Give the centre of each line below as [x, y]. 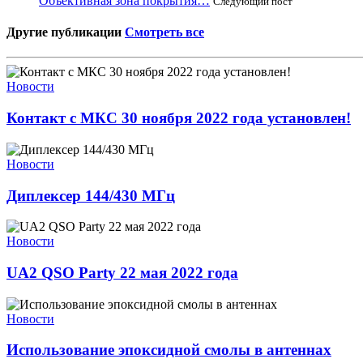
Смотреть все [164, 32]
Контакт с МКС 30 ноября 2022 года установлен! [179, 118]
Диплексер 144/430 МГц [91, 195]
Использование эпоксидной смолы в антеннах [169, 350]
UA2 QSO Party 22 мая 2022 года [122, 273]
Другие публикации [66, 32]
